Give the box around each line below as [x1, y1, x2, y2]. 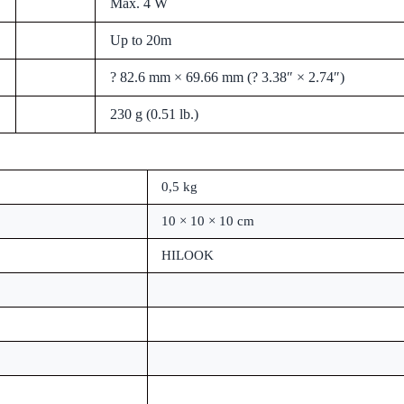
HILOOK [161, 247, 214, 262]
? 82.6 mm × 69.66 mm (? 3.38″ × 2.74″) [110, 69, 344, 85]
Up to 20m [110, 32, 171, 48]
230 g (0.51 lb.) [110, 106, 198, 122]
